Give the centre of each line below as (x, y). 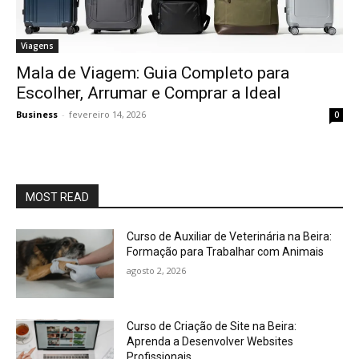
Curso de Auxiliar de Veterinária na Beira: (230, 236)
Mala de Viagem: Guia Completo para (153, 73)
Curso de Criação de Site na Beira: (212, 326)
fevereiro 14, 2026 (107, 114)
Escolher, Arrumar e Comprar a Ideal (149, 93)
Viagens (37, 46)
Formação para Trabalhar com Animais (226, 252)
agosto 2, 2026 (157, 270)
